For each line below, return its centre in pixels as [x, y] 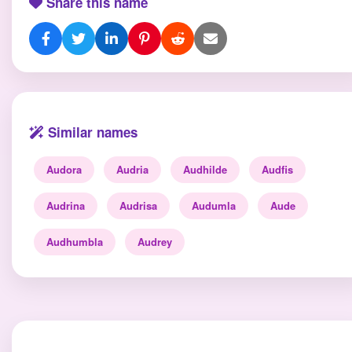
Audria [132, 169]
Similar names [91, 132]
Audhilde [205, 169]
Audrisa [138, 205]
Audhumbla [75, 242]
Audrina [66, 205]
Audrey [155, 242]
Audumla [214, 205]
